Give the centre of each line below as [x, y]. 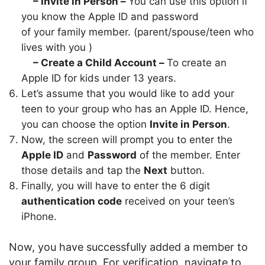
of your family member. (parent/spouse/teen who [138, 32]
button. [186, 170]
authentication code [72, 201]
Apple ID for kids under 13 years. [99, 78]
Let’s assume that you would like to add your [128, 93]
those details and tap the [83, 170]
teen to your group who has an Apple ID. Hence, [135, 109]
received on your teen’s [178, 201]
